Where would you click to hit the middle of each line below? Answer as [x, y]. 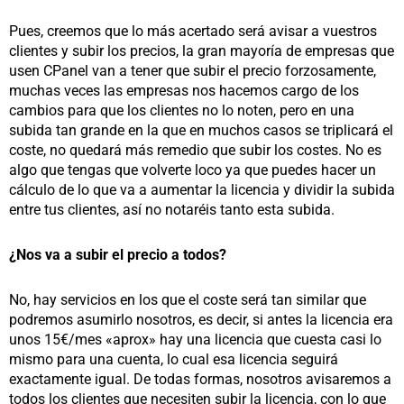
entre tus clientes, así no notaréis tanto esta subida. [172, 210]
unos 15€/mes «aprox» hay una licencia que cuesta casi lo [195, 340]
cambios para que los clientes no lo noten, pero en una [182, 111]
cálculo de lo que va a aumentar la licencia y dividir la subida [202, 190]
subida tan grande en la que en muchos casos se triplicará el [201, 131]
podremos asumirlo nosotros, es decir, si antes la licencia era [201, 320]
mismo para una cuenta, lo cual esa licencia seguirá [174, 360]
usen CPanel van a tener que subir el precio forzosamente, [193, 71]
